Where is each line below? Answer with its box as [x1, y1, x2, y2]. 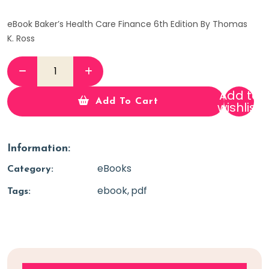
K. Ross [7, 32, 35, 44]
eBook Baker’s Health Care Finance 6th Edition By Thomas [7, 17, 247, 30]
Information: [7, 142, 70, 154]
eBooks [97, 161, 131, 175]
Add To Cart [95, 96, 159, 106]
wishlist [217, 98, 261, 116]
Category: [7, 164, 53, 174]
